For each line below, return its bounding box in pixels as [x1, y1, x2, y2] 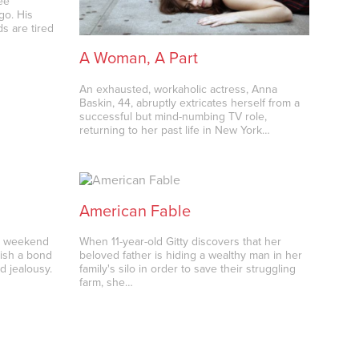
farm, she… [79, 276, 134, 290]
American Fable [79, 201, 192, 221]
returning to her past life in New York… [79, 123, 271, 137]
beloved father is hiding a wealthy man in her [79, 248, 303, 263]
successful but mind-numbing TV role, [79, 109, 268, 123]
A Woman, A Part [79, 48, 199, 68]
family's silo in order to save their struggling [79, 262, 296, 276]
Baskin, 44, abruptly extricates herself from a [79, 95, 301, 110]
